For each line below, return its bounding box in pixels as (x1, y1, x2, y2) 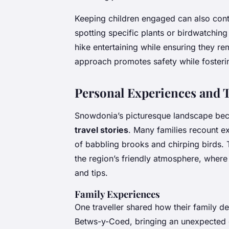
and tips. (75, 168, 108, 178)
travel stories (75, 125, 128, 135)
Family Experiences (75, 188, 160, 201)
